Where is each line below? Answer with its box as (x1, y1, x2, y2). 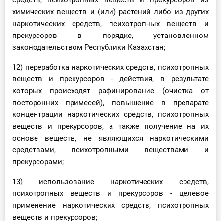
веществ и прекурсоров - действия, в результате (12, 74, 209, 84)
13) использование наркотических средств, (12, 177, 209, 186)
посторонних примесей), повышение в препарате (12, 98, 209, 108)
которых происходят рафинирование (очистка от (12, 86, 209, 96)
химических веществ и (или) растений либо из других (12, 7, 209, 17)
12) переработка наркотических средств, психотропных (12, 63, 209, 72)
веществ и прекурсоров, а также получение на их (12, 122, 209, 131)
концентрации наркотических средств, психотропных (12, 110, 209, 119)
